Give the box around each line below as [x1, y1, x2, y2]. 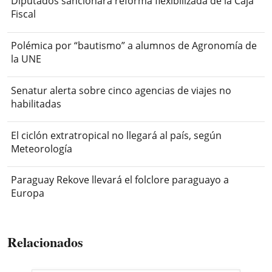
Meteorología [11, 141, 73, 155]
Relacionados [7, 231, 83, 252]
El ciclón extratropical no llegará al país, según [11, 128, 222, 142]
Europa [11, 186, 45, 200]
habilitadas [11, 97, 62, 110]
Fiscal [11, 7, 36, 21]
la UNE [11, 52, 42, 66]
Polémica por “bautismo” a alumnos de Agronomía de [11, 38, 257, 52]
